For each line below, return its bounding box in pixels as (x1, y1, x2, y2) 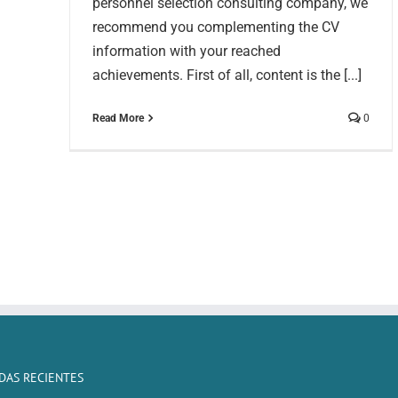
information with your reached (92, 43, 281, 60)
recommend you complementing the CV (92, 19, 339, 36)
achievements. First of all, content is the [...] (92, 67, 362, 84)
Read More (92, 112, 144, 125)
